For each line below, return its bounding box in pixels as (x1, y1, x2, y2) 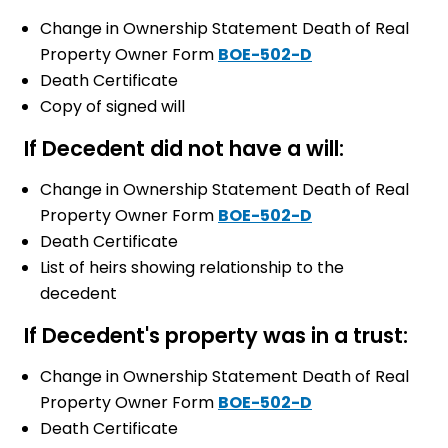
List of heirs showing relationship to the (40, 255, 344, 279)
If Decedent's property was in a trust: (24, 320, 408, 350)
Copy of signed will (40, 94, 185, 118)
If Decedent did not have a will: (24, 133, 344, 163)
